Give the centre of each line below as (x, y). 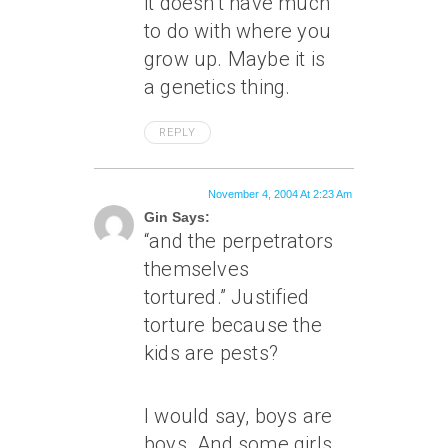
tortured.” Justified (226, 297)
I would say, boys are (238, 416)
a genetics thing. (217, 87)
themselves (196, 269)
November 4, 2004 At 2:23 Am (280, 194)
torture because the (233, 325)
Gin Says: (177, 217)
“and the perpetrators (239, 241)
